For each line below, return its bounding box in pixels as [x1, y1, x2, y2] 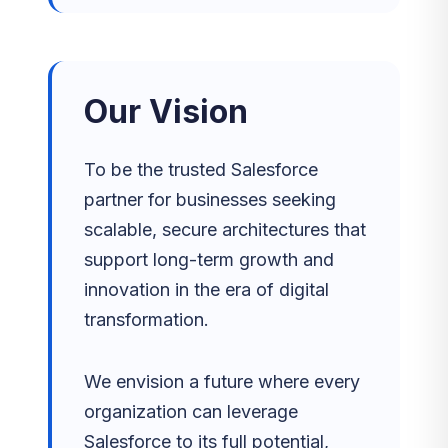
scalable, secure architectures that [84, 219, 366, 240]
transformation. [84, 309, 209, 330]
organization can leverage [84, 401, 298, 422]
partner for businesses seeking [84, 189, 336, 210]
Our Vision [84, 92, 248, 131]
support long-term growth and [84, 249, 334, 270]
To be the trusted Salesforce [84, 159, 318, 180]
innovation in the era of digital [84, 279, 329, 300]
